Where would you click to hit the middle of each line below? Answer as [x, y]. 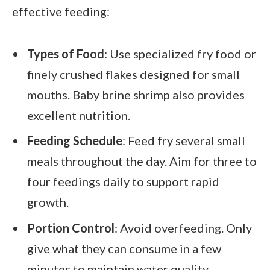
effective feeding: [61, 12]
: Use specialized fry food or [180, 53]
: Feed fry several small [184, 141]
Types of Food [66, 53]
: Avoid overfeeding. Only [183, 228]
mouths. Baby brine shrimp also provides [136, 94]
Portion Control [71, 228]
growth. [48, 202]
